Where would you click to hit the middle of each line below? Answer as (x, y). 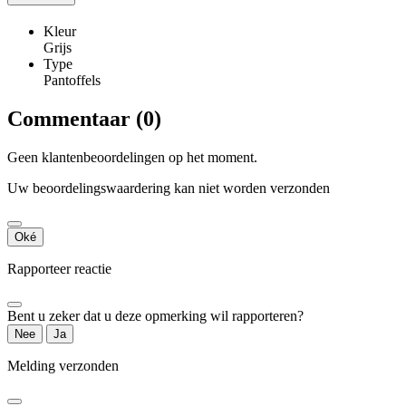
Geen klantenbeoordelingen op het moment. (132, 157)
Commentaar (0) (84, 119)
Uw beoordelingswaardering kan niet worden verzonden (169, 188)
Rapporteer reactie (59, 268)
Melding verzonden (63, 365)
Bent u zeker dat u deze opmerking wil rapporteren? (155, 315)
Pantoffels (72, 81)
